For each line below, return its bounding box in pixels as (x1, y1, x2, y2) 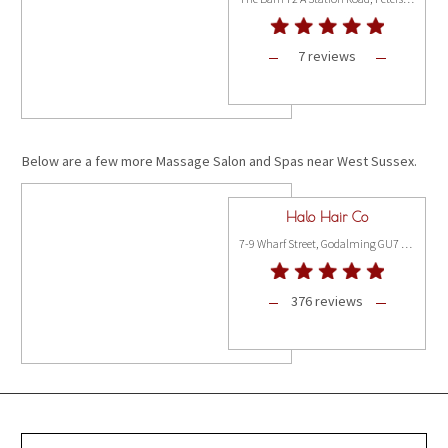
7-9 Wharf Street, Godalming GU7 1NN (401, 236, 413, 252)
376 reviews (291, 292, 364, 311)
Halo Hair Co (286, 209, 369, 226)
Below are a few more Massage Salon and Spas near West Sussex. (22, 151, 418, 170)
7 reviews (298, 47, 357, 66)
